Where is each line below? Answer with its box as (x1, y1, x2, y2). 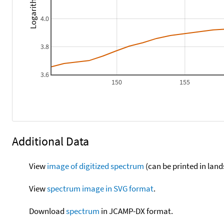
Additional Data (12, 133, 89, 149)
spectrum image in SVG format (46, 182, 153, 194)
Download (28, 205, 66, 216)
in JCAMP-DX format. (99, 205, 173, 216)
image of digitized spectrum (46, 160, 144, 171)
